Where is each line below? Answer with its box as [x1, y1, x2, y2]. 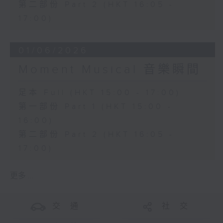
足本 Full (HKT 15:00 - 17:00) [18, 88, 181, 98]
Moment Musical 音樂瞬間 [18, 62, 201, 77]
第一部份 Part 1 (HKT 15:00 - [18, 102, 173, 111]
